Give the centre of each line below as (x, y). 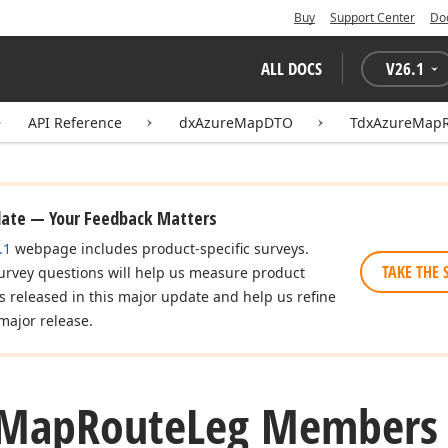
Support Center (372, 17)
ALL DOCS (291, 68)
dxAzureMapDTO (236, 122)
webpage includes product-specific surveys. (160, 248)
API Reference (75, 122)
